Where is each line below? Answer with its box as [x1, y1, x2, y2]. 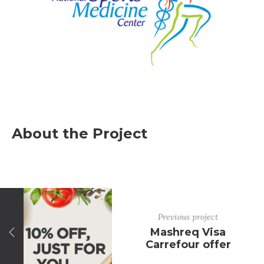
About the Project [12, 124, 147, 142]
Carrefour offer [145, 237, 231, 251]
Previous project [158, 211, 218, 222]
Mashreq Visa [150, 225, 226, 239]
